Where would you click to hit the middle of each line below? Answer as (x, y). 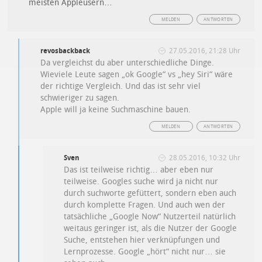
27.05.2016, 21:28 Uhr (204, 51)
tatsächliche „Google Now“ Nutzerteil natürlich (150, 217)
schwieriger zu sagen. (80, 98)
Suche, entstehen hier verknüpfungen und (142, 240)
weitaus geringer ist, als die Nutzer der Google (151, 228)
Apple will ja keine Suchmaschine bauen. (116, 110)
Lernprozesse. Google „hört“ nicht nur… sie (145, 252)
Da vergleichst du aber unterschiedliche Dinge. (127, 63)
